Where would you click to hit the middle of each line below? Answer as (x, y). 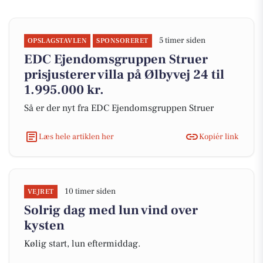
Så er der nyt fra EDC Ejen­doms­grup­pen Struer (119, 108)
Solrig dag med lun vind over (111, 210)
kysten (44, 225)
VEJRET (41, 192)
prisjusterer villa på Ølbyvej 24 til (124, 75)
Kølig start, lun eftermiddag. (82, 244)
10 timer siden (90, 191)
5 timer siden (182, 41)
